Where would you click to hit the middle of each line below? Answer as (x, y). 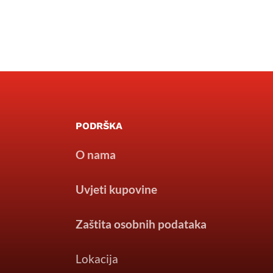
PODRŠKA (99, 126)
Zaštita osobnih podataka (141, 224)
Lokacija (97, 258)
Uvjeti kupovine (116, 189)
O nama (95, 154)
